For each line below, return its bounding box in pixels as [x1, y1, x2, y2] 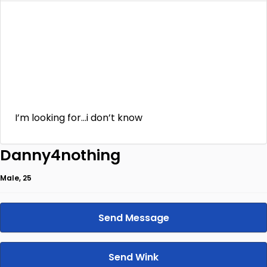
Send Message [98, 211, 169, 225]
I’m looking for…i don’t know [15, 111, 142, 125]
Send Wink [108, 250, 159, 264]
